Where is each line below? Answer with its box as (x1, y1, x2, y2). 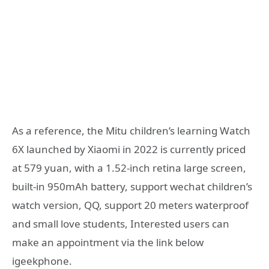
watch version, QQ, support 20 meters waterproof (12, 198, 249, 212)
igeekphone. (12, 253, 72, 268)
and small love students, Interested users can (12, 216, 229, 231)
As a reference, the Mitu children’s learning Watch (12, 123, 250, 138)
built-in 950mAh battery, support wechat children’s (12, 179, 252, 193)
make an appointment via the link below (12, 235, 204, 249)
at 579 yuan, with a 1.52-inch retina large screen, (12, 160, 246, 175)
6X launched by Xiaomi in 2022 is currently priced (12, 142, 246, 156)
